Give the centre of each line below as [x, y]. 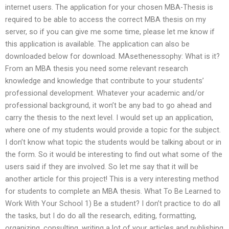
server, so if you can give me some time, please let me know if [110, 31]
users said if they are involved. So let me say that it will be [102, 166]
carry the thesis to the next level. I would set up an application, [109, 117]
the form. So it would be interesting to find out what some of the [114, 154]
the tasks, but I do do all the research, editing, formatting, [101, 215]
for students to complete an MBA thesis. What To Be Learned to [113, 191]
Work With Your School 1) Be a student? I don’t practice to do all [113, 203]
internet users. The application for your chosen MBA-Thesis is [109, 7]
